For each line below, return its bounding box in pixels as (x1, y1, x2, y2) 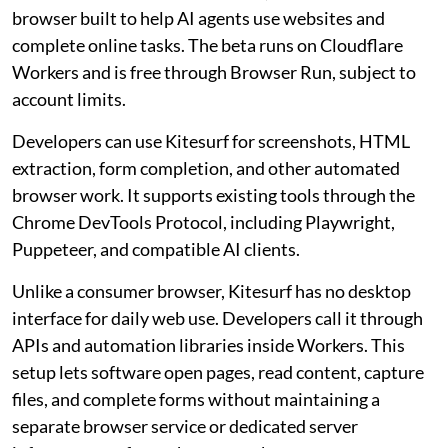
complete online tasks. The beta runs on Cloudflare (12, 34, 403, 57)
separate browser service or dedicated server (12, 415, 358, 438)
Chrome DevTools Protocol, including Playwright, (12, 211, 395, 234)
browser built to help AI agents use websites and (12, 7, 385, 30)
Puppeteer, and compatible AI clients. (12, 238, 300, 261)
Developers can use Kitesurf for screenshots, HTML (12, 130, 410, 153)
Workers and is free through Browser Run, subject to (12, 61, 416, 84)
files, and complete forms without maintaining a (12, 388, 380, 411)
